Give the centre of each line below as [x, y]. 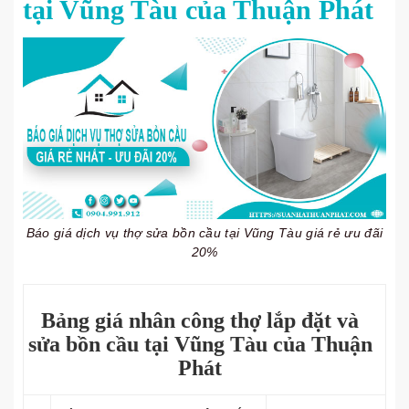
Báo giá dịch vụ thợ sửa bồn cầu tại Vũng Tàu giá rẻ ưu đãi [204, 233]
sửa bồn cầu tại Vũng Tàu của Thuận [200, 344]
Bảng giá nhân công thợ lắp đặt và [200, 320]
